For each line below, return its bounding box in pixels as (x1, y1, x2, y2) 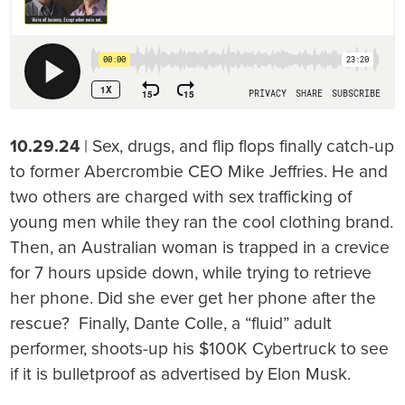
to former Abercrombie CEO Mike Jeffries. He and (10, 161, 389, 183)
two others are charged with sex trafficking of (10, 186, 353, 208)
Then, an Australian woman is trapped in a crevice (10, 237, 391, 259)
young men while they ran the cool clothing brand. (10, 212, 394, 233)
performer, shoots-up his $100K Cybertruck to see (10, 338, 390, 360)
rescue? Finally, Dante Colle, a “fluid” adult (10, 313, 333, 334)
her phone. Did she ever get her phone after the (10, 287, 377, 309)
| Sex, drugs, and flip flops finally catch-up (80, 136, 395, 157)
